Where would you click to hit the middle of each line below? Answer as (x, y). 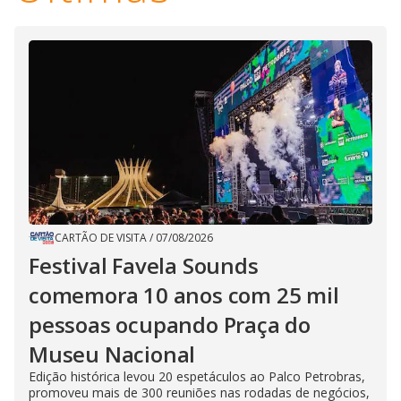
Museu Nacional (112, 354)
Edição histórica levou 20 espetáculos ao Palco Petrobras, (197, 376)
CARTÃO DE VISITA (101, 237)
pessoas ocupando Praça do (170, 324)
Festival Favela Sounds (144, 265)
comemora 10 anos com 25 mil (184, 294)
